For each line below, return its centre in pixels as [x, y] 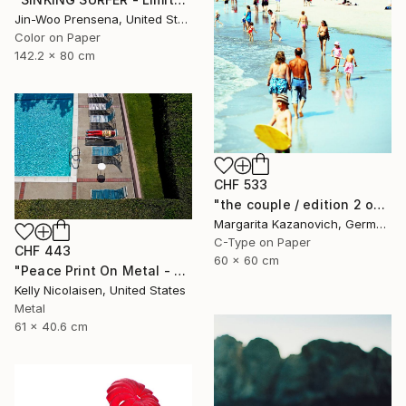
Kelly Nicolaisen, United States [100, 290]
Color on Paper [58, 37]
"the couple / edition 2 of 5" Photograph [380, 205]
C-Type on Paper [262, 242]
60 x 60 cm [246, 261]
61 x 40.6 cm [51, 326]
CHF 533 [241, 185]
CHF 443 [43, 250]
